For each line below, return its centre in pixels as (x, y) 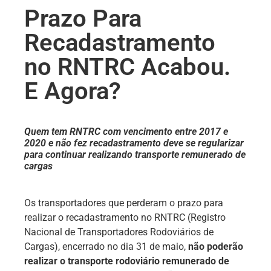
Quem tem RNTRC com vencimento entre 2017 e (126, 132)
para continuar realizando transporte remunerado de (135, 155)
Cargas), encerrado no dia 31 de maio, (106, 247)
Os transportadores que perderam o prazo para (124, 203)
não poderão (216, 247)
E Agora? (73, 91)
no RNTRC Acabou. (127, 67)
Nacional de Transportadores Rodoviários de (119, 232)
